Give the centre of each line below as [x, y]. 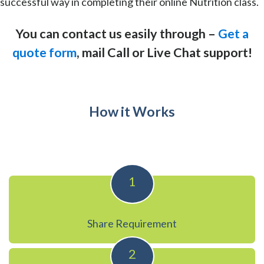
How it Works [132, 111]
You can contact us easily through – [117, 33]
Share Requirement [132, 223]
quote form [44, 52]
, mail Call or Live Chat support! [164, 52]
